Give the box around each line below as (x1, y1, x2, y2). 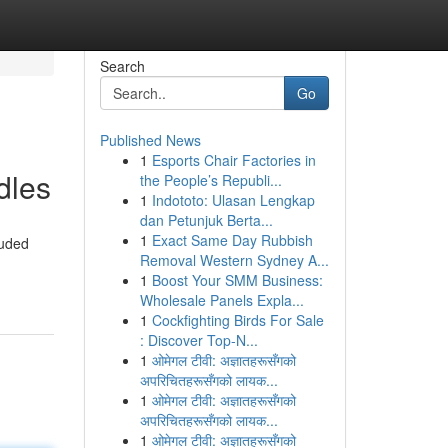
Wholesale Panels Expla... (139, 290, 304, 310)
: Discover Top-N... (139, 330, 258, 350)
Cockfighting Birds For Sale (151, 310, 324, 330)
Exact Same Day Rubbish (151, 230, 313, 250)
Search (99, 56, 145, 76)
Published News (99, 130, 201, 150)
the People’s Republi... (139, 170, 282, 190)
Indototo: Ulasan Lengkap (151, 190, 315, 210)
